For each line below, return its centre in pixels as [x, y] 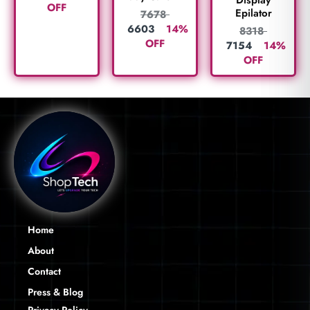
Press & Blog [55, 292]
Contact [44, 271]
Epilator [253, 13]
